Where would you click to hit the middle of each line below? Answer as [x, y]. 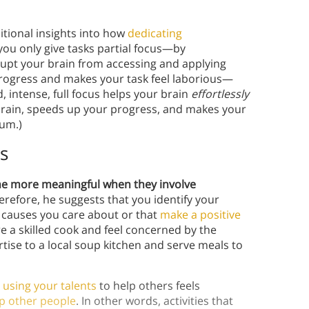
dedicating [155, 33]
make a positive [200, 215]
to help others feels [148, 286]
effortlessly [220, 94]
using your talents [50, 286]
